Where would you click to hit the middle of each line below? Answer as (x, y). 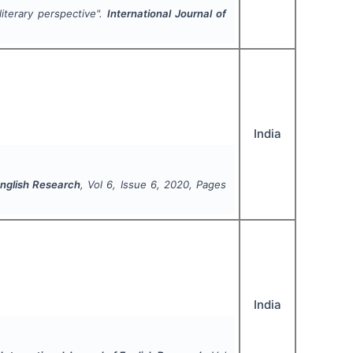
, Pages (207, 185)
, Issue (132, 185)
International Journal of (167, 14)
